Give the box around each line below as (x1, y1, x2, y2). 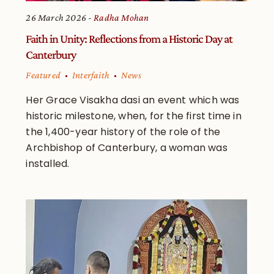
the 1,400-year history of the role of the (26, 124, 221, 139)
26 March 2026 (26, 12, 87, 23)
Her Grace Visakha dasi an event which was (26, 92, 240, 107)
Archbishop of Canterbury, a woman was (26, 140, 228, 155)
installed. (26, 156, 70, 171)
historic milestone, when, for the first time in (26, 108, 242, 123)
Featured (26, 69, 61, 80)
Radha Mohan (94, 12, 149, 23)
